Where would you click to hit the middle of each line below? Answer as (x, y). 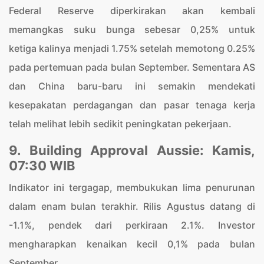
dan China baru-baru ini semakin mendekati (132, 86)
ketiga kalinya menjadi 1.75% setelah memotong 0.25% (132, 48)
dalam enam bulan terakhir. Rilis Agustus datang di (132, 206)
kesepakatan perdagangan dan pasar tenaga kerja (132, 105)
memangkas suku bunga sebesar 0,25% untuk (132, 29)
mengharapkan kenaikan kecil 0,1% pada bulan (132, 244)
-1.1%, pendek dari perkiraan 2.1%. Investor (132, 225)
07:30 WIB (42, 166)
